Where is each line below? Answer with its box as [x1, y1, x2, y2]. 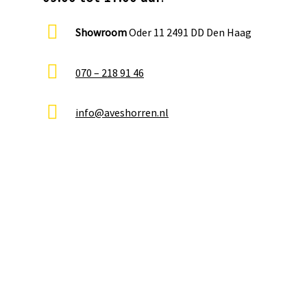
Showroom [75, 25, 127, 40]
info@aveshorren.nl [75, 105, 169, 119]
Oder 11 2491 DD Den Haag [127, 25, 251, 40]
